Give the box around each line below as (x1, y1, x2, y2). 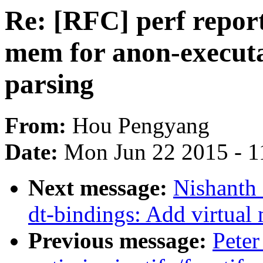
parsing (5, 69, 94, 99)
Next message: (28, 175, 173, 201)
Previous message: (28, 228, 213, 254)
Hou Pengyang (72, 113, 210, 139)
